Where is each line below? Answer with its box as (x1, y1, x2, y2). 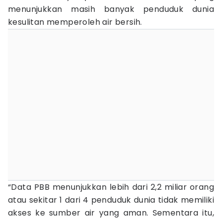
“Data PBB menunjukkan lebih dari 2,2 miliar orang (8, 181, 214, 193)
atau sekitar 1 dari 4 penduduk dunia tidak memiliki (8, 194, 214, 206)
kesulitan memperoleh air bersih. (8, 16, 142, 28)
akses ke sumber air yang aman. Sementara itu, (8, 207, 214, 219)
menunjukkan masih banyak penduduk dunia (8, 3, 214, 15)
